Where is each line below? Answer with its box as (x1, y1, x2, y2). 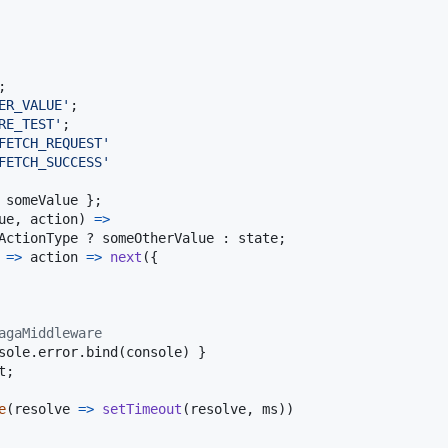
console (126, 343, 182, 360)
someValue (6, 191, 78, 208)
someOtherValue (102, 229, 214, 246)
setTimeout (102, 400, 182, 417)
